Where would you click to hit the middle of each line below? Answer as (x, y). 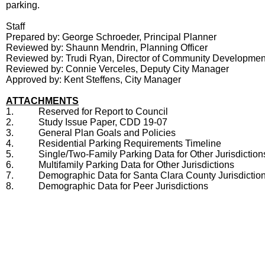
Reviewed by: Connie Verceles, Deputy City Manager (117, 69)
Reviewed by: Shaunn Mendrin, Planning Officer (107, 48)
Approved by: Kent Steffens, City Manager (93, 80)
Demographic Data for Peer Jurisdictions (123, 186)
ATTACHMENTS (42, 101)
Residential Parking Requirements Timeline (130, 143)
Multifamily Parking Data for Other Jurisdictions (136, 165)
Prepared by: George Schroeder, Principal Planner (111, 37)
